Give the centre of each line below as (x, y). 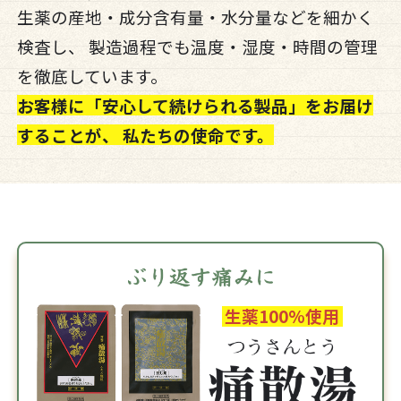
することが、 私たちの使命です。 (145, 135)
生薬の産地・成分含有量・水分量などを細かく (195, 17)
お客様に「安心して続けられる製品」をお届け (195, 106)
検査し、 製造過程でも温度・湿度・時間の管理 (197, 47)
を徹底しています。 (92, 76)
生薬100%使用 (282, 315)
